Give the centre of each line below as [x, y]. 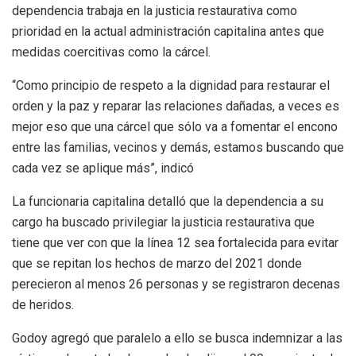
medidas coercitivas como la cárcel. [111, 52]
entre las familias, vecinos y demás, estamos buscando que [178, 147]
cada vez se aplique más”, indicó [103, 168]
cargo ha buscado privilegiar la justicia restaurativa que [163, 222]
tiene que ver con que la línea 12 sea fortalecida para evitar [175, 242]
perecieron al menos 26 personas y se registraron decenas [176, 284]
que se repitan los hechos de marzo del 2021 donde [157, 263]
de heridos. [43, 304]
